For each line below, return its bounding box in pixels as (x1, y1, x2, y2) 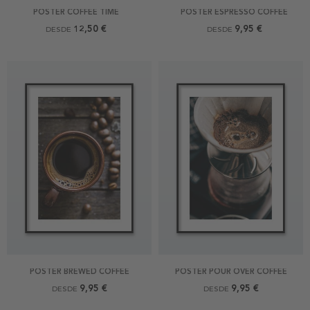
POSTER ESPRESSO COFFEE (181, 8, 288, 17)
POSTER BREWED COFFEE (29, 267, 129, 277)
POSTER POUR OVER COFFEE (174, 267, 287, 277)
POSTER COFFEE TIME (33, 8, 119, 17)
